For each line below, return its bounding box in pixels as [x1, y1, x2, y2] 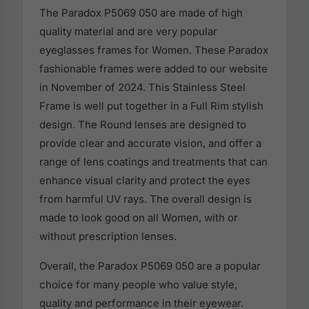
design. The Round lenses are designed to [39, 118, 246, 132]
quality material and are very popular [39, 25, 217, 39]
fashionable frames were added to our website [39, 62, 268, 76]
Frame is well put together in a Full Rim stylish [39, 99, 263, 113]
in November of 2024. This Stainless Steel [39, 81, 246, 94]
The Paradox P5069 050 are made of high [39, 6, 243, 20]
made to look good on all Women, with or [39, 211, 238, 225]
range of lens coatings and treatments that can [39, 155, 268, 169]
